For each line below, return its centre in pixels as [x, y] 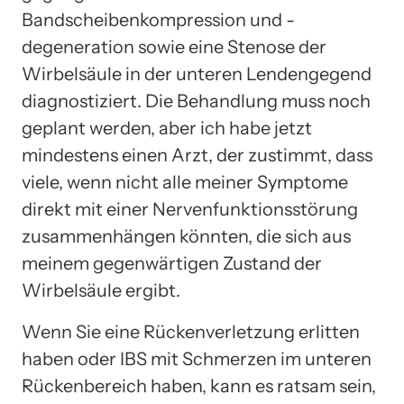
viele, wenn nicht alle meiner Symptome [185, 182]
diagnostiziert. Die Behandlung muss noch [196, 101]
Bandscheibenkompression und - [158, 19]
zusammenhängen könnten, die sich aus [186, 236]
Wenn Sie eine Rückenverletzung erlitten [191, 331]
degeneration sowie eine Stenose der [174, 46]
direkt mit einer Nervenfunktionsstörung [190, 209]
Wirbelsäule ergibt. [101, 290]
